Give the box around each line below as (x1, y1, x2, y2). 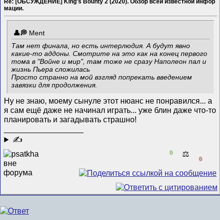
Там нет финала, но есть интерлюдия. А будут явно (11, 42, 191, 50)
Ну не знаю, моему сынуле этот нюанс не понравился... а (4, 96, 213, 105)
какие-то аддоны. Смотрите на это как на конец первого (11, 50, 208, 58)
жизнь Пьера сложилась (11, 65, 92, 74)
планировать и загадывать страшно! (4, 114, 137, 124)
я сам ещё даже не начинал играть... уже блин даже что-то (4, 105, 217, 114)
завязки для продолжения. (11, 81, 98, 89)
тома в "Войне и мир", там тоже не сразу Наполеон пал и (11, 57, 207, 66)
